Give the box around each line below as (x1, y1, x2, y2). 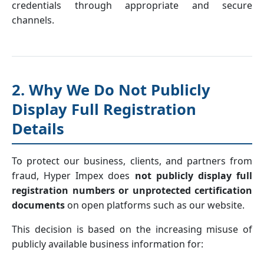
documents (12, 199, 65, 212)
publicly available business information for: (12, 237, 203, 250)
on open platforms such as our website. (65, 199, 245, 212)
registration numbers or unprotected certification (12, 184, 252, 197)
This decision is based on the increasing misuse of (12, 223, 252, 236)
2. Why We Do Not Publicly (12, 80, 210, 100)
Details (12, 118, 64, 139)
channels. (12, 14, 54, 27)
